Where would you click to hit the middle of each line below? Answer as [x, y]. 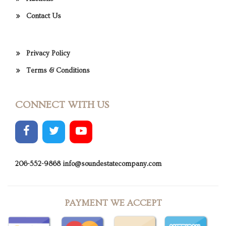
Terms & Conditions [58, 71]
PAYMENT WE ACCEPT [113, 203]
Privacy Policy [48, 54]
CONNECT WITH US [62, 105]
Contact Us [44, 16]
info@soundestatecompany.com [112, 164]
